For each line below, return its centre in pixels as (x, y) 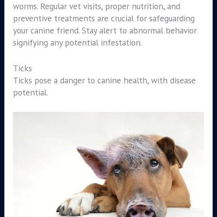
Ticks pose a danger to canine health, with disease (104, 80)
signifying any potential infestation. (77, 43)
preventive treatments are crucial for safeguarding (104, 18)
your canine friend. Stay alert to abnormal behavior (105, 31)
